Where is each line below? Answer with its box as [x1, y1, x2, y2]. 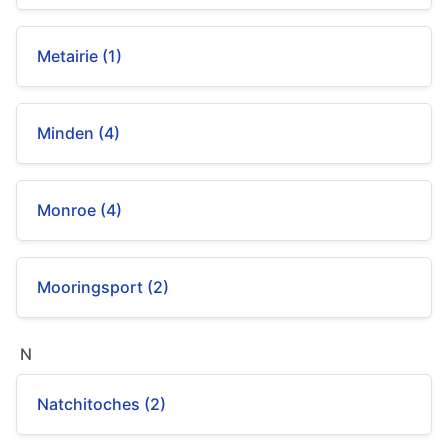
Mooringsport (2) [37, 277, 169, 297]
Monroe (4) [37, 200, 122, 220]
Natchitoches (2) [37, 394, 166, 414]
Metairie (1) [37, 46, 122, 66]
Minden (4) [37, 123, 120, 143]
